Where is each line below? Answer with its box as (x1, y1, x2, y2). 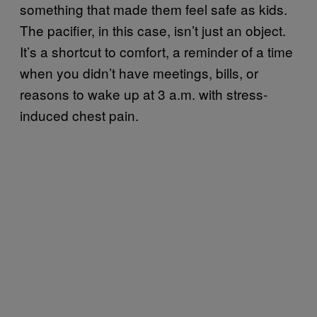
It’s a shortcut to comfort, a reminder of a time (20, 41, 293, 61)
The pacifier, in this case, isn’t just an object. (20, 20, 286, 40)
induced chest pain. (20, 105, 139, 125)
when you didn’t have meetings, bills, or (20, 62, 258, 82)
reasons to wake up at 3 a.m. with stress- (20, 83, 267, 103)
